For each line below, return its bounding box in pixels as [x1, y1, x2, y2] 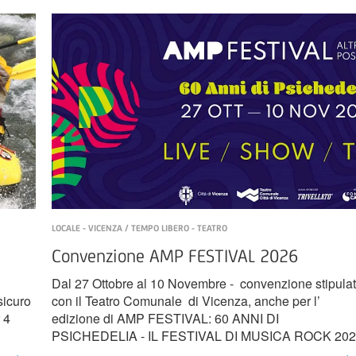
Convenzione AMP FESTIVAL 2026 [51, 246, 298, 267]
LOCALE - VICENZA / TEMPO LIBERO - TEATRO [51, 222, 227, 234]
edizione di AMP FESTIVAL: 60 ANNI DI [51, 309, 279, 328]
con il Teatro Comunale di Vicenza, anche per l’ [51, 292, 320, 311]
